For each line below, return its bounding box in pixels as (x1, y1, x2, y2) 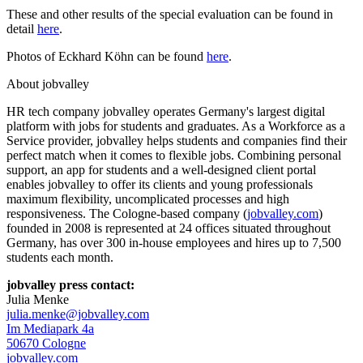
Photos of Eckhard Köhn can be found (6, 49, 207, 63)
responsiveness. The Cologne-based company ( (6, 206, 247, 220)
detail (6, 21, 37, 36)
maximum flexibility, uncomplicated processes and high (6, 191, 289, 206)
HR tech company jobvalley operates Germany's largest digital (6, 104, 325, 118)
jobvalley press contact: (6, 277, 135, 292)
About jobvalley (6, 76, 89, 91)
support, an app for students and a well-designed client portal (6, 162, 316, 177)
